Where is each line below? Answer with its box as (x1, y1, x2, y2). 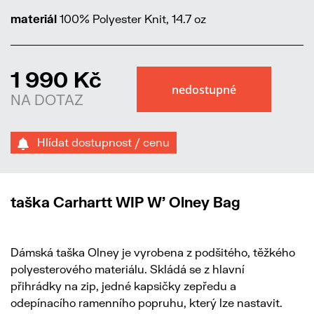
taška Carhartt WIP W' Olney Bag (11, 193, 240, 211)
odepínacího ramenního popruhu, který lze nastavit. (11, 296, 282, 310)
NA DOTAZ (11, 91, 83, 109)
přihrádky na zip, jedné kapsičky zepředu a (11, 279, 236, 293)
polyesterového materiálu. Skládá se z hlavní (11, 262, 245, 276)
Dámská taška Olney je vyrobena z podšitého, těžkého (11, 245, 295, 259)
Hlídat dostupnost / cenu (29, 135, 170, 149)
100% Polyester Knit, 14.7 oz (57, 12, 206, 26)
